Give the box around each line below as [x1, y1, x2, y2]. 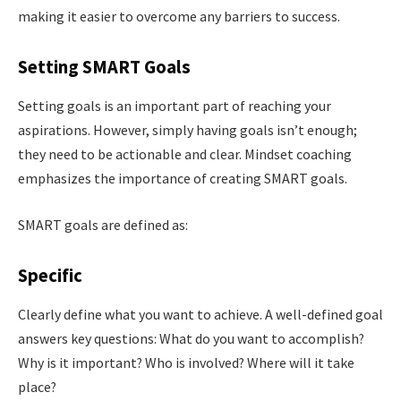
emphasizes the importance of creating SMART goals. [18, 169, 347, 188]
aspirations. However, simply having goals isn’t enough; [18, 121, 357, 140]
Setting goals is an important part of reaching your [18, 97, 331, 115]
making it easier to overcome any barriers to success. [18, 7, 340, 26]
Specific [18, 263, 82, 287]
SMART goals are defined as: [18, 215, 188, 234]
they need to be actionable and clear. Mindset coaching [18, 145, 352, 164]
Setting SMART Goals [18, 55, 191, 79]
